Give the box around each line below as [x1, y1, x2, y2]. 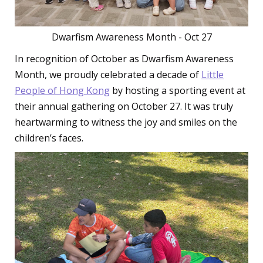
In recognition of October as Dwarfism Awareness [15, 52, 234, 66]
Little [201, 68, 224, 82]
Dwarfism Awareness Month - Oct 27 [51, 31, 212, 44]
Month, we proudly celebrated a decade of [15, 68, 201, 82]
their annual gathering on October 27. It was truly [15, 100, 233, 113]
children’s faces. [15, 131, 83, 145]
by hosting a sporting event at [110, 84, 245, 97]
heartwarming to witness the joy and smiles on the [15, 116, 237, 129]
